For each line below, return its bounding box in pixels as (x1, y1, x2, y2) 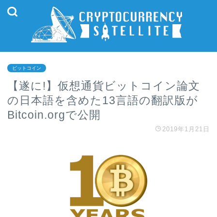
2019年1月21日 (162, 125, 210, 133)
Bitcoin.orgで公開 (7, 108, 101, 121)
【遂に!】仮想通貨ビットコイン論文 (7, 79, 200, 92)
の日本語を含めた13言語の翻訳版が (7, 93, 198, 107)
